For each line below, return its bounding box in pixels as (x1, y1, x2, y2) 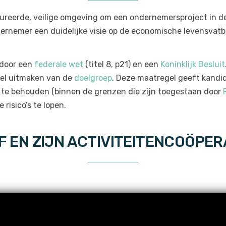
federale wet (34, 60, 83, 69)
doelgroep (74, 73, 112, 83)
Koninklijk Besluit (160, 60, 225, 69)
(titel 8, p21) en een (83, 60, 160, 69)
